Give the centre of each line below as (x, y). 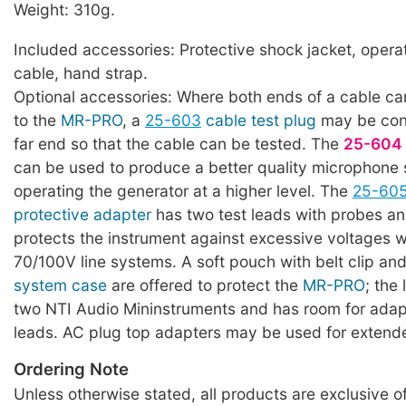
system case (60, 285)
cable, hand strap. (81, 72)
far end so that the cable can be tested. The (179, 143)
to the (37, 120)
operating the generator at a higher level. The (183, 190)
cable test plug (261, 120)
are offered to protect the (205, 285)
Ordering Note (71, 370)
